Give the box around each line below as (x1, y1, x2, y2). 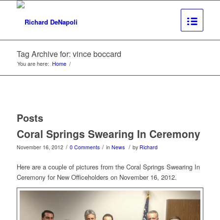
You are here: (17, 59, 49, 67)
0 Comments (69, 143, 100, 151)
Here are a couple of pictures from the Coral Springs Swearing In (16, 162, 200, 172)
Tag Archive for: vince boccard (16, 48, 121, 59)
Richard (139, 143, 158, 151)
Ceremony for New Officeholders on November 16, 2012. (16, 172, 177, 182)
